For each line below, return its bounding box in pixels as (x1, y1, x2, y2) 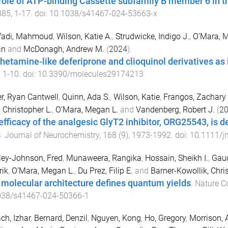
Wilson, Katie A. (56, 31, 112, 41)
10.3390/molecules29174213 (37, 69, 144, 79)
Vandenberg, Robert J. (135, 104, 215, 115)
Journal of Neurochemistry (4, 130, 99, 140)
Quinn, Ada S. (62, 92, 110, 102)
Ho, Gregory (144, 213, 186, 223)
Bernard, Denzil (34, 213, 88, 223)
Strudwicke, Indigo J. (115, 31, 189, 41)
